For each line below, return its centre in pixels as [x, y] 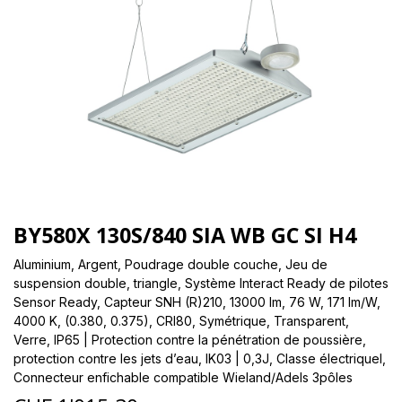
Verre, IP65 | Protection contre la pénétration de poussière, [190, 339]
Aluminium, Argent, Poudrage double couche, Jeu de [170, 264]
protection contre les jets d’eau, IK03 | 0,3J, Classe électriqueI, [200, 358]
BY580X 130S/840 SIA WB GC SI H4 [185, 235]
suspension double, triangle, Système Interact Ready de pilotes [201, 283]
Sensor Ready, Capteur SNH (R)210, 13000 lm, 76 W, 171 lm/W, [197, 301]
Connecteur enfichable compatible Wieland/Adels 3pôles [183, 377]
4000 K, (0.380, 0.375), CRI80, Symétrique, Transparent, [181, 320]
